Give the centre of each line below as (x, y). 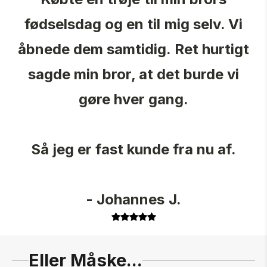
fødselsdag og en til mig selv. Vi (133, 24)
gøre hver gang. (133, 100)
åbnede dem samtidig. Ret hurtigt (133, 49)
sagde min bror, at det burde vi (133, 74)
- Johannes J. (133, 200)
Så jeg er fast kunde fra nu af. (133, 150)
